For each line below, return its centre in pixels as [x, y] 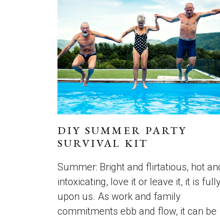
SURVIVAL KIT [103, 143]
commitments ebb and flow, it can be [137, 211]
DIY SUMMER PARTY [122, 130]
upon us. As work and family [119, 196]
